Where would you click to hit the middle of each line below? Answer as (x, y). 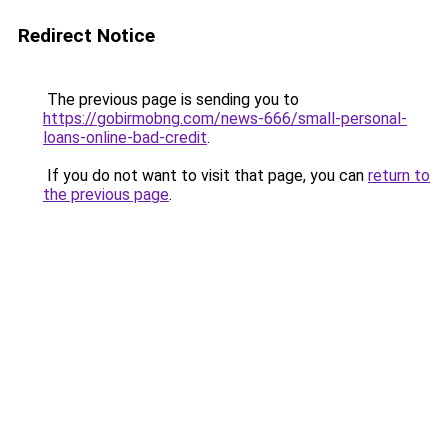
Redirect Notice (86, 35)
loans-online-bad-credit (125, 137)
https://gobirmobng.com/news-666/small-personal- (225, 118)
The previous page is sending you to (171, 99)
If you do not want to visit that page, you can (205, 175)
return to (399, 175)
